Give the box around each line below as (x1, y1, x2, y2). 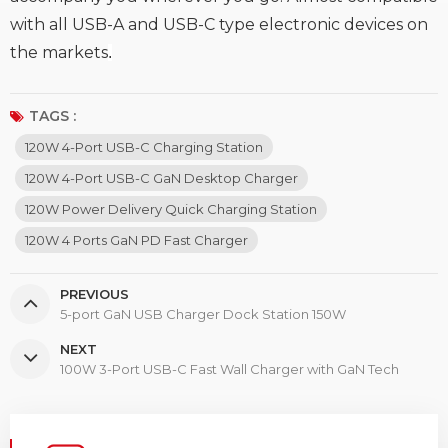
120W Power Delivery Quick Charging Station (25, 201, 317, 218)
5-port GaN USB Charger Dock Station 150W (60, 306, 346, 323)
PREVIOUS (60, 286, 129, 303)
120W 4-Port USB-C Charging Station (25, 139, 263, 156)
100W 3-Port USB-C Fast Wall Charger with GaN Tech (60, 361, 399, 378)
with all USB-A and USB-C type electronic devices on (10, 15, 428, 35)
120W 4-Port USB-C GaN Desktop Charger (25, 170, 298, 187)
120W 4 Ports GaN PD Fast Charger (25, 232, 248, 249)
